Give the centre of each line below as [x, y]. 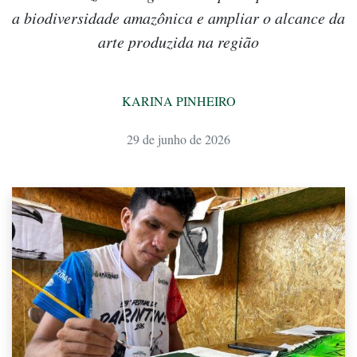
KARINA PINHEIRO [178, 101]
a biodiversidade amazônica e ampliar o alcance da [178, 18]
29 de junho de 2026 [178, 139]
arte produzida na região [178, 42]
